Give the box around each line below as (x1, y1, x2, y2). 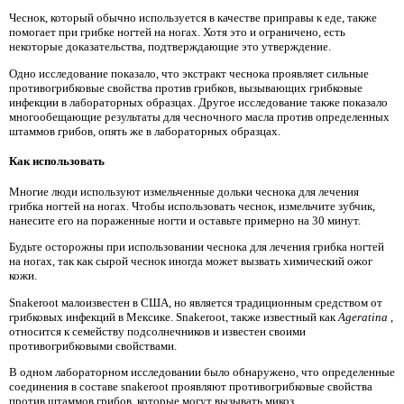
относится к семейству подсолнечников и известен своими (9, 324, 306, 338)
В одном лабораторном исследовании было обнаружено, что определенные (9, 364, 395, 379)
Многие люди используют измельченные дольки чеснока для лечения (9, 185, 359, 198)
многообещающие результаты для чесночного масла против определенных (9, 109, 390, 124)
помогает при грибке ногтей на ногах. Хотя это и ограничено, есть (9, 25, 345, 40)
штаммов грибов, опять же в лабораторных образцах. (9, 124, 280, 138)
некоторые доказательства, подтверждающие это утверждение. (9, 40, 331, 54)
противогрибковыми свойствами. (9, 338, 177, 353)
